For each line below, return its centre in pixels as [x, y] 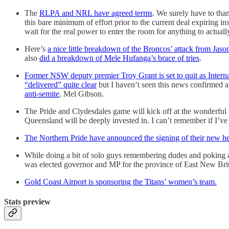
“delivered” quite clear [61, 84]
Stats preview [27, 201]
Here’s [36, 49]
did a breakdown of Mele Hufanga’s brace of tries [119, 58]
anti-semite [42, 94]
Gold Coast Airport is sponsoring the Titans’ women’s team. [121, 181]
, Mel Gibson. [82, 94]
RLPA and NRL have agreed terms [96, 13]
